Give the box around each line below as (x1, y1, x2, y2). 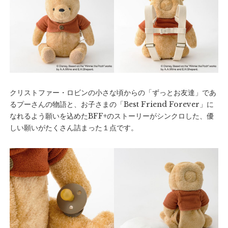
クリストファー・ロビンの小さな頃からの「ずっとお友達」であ (10, 88, 216, 97)
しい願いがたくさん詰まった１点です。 (10, 123, 138, 132)
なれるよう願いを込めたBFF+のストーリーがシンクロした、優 (10, 111, 214, 121)
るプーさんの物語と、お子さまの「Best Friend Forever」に (10, 99, 214, 109)
